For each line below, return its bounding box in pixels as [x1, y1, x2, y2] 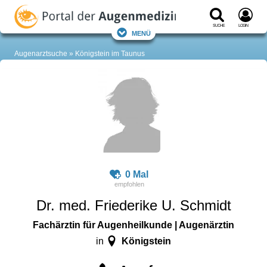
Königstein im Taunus [75, 49, 145, 58]
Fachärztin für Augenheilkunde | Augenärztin [33, 219, 234, 231]
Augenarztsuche [14, 49, 67, 58]
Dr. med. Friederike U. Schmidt [36, 197, 231, 214]
